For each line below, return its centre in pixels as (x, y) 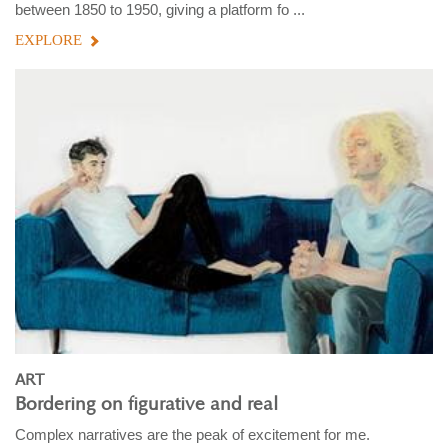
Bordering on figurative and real (146, 405)
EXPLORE (48, 39)
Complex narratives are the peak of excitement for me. (192, 435)
